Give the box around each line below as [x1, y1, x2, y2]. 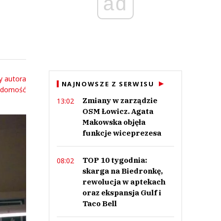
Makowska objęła [82, 117, 146, 127]
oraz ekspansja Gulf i [82, 188, 161, 197]
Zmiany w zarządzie [82, 96, 157, 105]
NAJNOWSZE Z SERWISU [61, 79, 154, 88]
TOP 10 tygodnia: [82, 155, 147, 165]
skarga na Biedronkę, [82, 166, 163, 176]
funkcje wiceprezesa [82, 128, 161, 138]
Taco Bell [82, 199, 117, 208]
